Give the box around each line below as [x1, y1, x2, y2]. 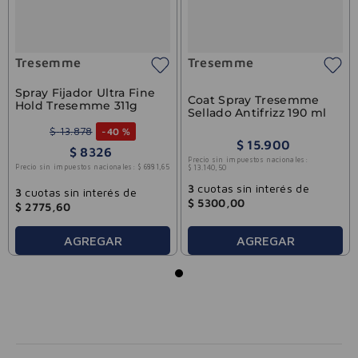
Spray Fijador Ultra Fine [14, 85, 156, 100]
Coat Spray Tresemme [187, 93, 320, 108]
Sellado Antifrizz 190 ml [187, 105, 327, 121]
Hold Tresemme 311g [14, 97, 138, 113]
